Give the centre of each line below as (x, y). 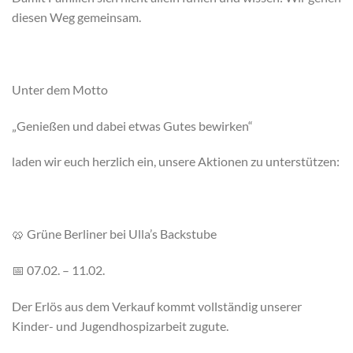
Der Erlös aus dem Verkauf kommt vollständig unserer (157, 306)
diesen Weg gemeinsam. (76, 17)
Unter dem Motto (60, 89)
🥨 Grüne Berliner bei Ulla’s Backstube (114, 234)
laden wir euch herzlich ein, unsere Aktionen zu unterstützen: (176, 162)
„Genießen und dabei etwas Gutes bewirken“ (132, 125)
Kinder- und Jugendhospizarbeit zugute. (120, 325)
